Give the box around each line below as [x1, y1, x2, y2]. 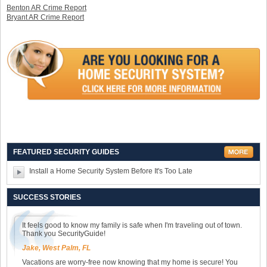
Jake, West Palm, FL [22, 244, 91, 253]
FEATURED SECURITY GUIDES [13, 148, 119, 157]
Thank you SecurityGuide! [22, 229, 105, 238]
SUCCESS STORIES [13, 193, 81, 202]
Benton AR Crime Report [7, 4, 86, 12]
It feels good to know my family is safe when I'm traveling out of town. [22, 221, 242, 230]
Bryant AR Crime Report [7, 13, 84, 21]
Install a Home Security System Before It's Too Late [29, 167, 193, 176]
